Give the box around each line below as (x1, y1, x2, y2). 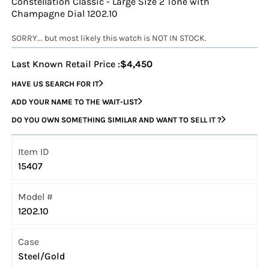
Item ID (18, 146, 50, 158)
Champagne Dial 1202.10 (11, 8, 118, 20)
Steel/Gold (18, 250, 66, 262)
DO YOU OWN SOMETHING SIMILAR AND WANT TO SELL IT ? (11, 115, 222, 124)
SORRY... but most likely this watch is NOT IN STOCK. (11, 33, 207, 44)
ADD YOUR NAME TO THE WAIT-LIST (11, 97, 139, 106)
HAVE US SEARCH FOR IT (11, 79, 100, 88)
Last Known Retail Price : (11, 58, 121, 70)
